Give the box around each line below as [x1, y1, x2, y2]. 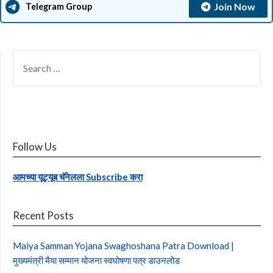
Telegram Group [26, 1, 92, 12]
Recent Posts [13, 208, 74, 222]
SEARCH [12, 51, 48, 63]
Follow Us [13, 140, 57, 153]
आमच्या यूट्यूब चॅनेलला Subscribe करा [13, 171, 143, 182]
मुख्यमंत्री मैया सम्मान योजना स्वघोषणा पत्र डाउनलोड [13, 254, 180, 266]
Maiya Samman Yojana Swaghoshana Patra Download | [13, 239, 234, 251]
